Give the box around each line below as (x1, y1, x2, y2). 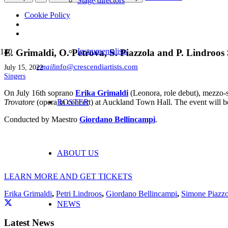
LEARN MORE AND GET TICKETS (4, 172, 132, 181)
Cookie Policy (24, 10, 70, 19)
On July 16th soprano (4, 89, 75, 98)
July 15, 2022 (4, 63, 43, 72)
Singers (4, 72, 25, 80)
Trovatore (4, 98, 35, 107)
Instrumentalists (77, 47, 127, 56)
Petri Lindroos (56, 189, 102, 198)
